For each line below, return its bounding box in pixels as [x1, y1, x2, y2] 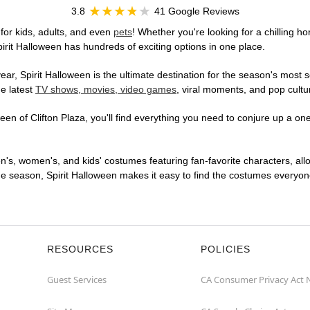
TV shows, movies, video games [35, 84, 176, 95]
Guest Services [47, 273, 107, 286]
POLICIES [201, 244, 250, 255]
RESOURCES [47, 244, 113, 255]
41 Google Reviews [154, 6, 239, 17]
